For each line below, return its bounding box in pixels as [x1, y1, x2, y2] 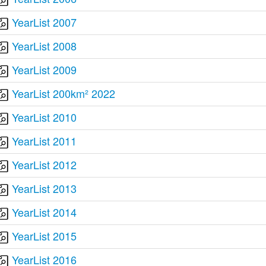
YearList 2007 [12, 14, 77, 30]
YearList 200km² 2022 [12, 85, 116, 101]
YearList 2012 [12, 157, 77, 172]
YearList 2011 [12, 133, 77, 148]
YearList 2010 [12, 109, 77, 125]
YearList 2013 [12, 180, 77, 196]
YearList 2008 [12, 38, 77, 53]
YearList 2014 [12, 204, 77, 220]
